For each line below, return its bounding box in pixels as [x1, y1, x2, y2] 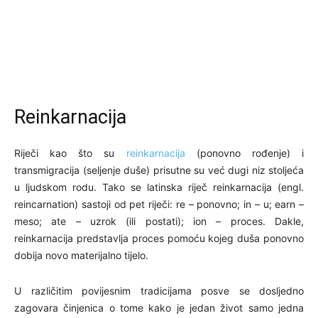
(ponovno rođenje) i [185, 146, 305, 159]
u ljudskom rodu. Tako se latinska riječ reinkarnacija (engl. [14, 180, 304, 193]
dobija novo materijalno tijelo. [14, 248, 148, 261]
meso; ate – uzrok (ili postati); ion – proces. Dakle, [14, 214, 304, 227]
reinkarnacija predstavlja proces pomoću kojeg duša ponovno [14, 231, 304, 244]
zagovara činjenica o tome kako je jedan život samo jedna [14, 301, 304, 314]
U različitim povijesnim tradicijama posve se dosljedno [14, 284, 304, 297]
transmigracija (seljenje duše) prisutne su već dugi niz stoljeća [14, 163, 304, 176]
